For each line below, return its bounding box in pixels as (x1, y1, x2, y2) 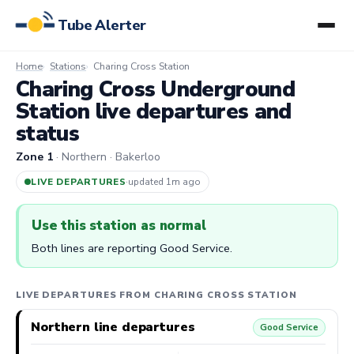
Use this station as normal (32, 216, 206, 235)
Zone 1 (16, 149, 53, 164)
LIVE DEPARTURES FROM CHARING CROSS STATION (16, 288, 297, 301)
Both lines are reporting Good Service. (32, 239, 232, 256)
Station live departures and (16, 96, 292, 126)
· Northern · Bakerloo (53, 149, 160, 164)
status (16, 119, 79, 149)
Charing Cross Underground (16, 74, 296, 104)
